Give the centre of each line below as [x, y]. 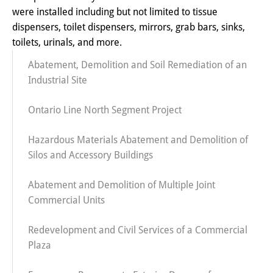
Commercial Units [66, 200]
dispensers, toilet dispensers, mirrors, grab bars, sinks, [129, 27]
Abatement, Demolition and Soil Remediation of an [137, 65]
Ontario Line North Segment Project [105, 110]
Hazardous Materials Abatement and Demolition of [138, 140]
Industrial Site [58, 80]
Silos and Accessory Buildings [90, 155]
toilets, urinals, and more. [67, 42]
